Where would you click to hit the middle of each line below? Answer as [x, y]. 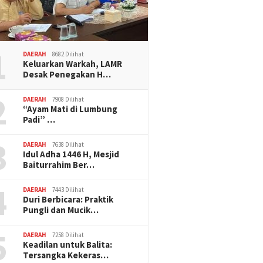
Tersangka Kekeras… [66, 255]
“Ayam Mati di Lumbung [70, 109]
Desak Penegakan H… [67, 74]
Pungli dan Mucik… [61, 210]
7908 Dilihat [68, 99]
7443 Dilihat [68, 189]
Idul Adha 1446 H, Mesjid [71, 154]
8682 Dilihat [68, 54]
